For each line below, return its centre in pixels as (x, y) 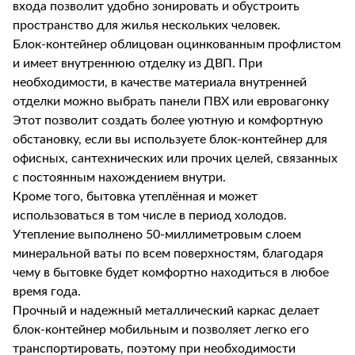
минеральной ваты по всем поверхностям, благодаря (168, 254)
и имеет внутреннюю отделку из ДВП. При (137, 63)
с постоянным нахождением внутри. (119, 177)
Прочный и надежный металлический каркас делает (166, 311)
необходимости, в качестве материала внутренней (160, 82)
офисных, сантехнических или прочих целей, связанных (175, 158)
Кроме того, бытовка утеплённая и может (135, 197)
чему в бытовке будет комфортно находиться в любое (171, 273)
